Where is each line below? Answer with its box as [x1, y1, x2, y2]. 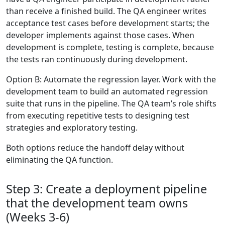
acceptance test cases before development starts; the [6, 18, 209, 29]
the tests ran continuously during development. [6, 54, 187, 65]
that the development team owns [6, 195, 188, 211]
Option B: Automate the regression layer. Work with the [6, 74, 216, 85]
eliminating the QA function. [6, 154, 113, 166]
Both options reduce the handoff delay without [6, 142, 184, 154]
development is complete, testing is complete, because [6, 42, 214, 53]
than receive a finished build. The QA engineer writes [6, 6, 206, 17]
